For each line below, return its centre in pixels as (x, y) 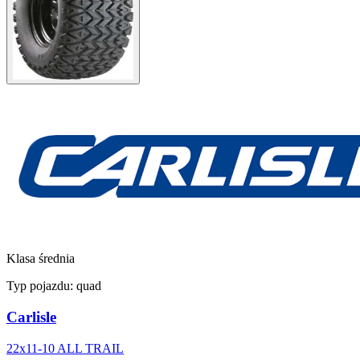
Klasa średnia (41, 259)
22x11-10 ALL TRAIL (65, 348)
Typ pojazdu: (41, 286)
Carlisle (31, 317)
